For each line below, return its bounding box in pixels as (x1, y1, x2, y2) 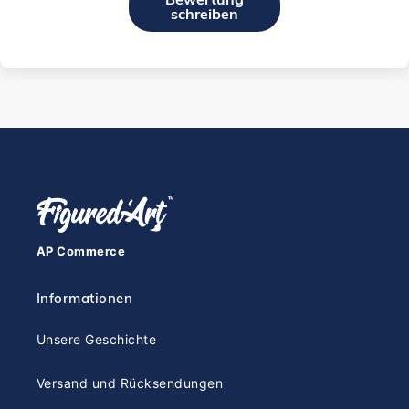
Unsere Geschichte (37, 331, 157, 348)
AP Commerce (37, 243, 126, 258)
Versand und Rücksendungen (37, 375, 223, 392)
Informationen (37, 288, 133, 307)
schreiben (170, 5, 238, 24)
